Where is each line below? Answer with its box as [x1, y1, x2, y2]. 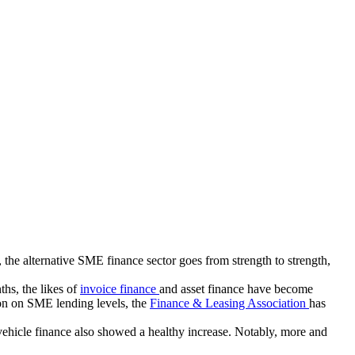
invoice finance [80, 282, 159, 296]
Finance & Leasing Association [150, 296, 309, 310]
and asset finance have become [159, 282, 313, 296]
